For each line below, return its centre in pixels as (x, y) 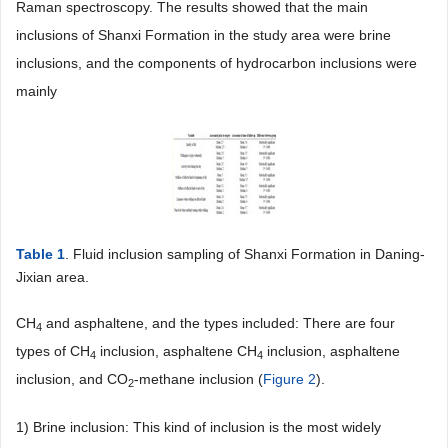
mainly (36, 90)
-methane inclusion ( (198, 378)
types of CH (53, 350)
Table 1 (40, 253)
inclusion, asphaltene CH (176, 350)
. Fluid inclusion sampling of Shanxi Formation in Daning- (245, 253)
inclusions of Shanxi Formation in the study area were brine (203, 34)
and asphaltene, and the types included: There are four (218, 322)
